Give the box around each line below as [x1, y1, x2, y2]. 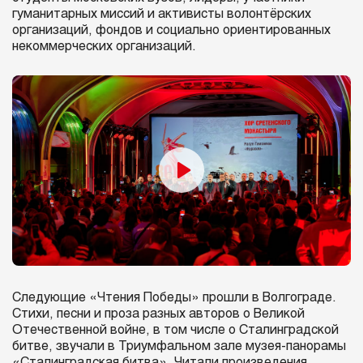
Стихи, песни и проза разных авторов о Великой [12, 308, 305, 321]
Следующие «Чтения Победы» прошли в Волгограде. [12, 292, 336, 305]
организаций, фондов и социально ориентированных [12, 23, 331, 36]
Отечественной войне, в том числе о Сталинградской [12, 324, 339, 337]
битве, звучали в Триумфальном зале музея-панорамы [12, 340, 346, 353]
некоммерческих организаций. [12, 40, 196, 53]
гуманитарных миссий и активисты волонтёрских [12, 7, 311, 20]
